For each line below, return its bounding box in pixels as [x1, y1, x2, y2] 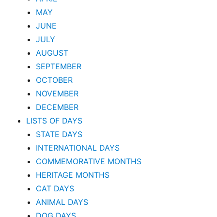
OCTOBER [36, 75, 73, 85]
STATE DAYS [36, 129, 83, 139]
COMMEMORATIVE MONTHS [36, 156, 142, 167]
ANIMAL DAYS [36, 197, 89, 207]
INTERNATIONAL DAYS [36, 143, 120, 153]
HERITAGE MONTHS [36, 170, 110, 180]
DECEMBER [36, 102, 79, 112]
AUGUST [36, 48, 69, 58]
